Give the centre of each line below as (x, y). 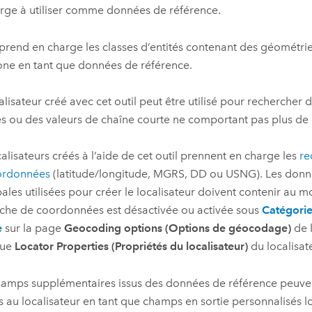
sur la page (33, 228)
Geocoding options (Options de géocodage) (177, 228)
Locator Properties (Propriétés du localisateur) (131, 247)
